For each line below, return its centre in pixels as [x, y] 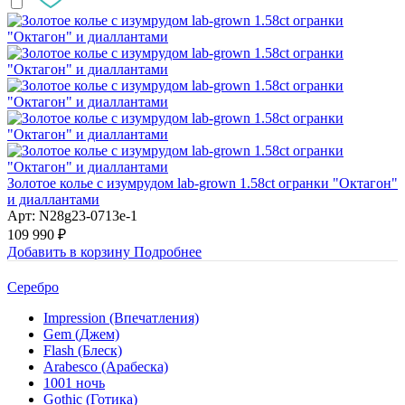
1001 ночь [74, 383]
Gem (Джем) [81, 334]
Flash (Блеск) [83, 351]
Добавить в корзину [71, 252]
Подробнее [168, 252]
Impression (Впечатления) [121, 318]
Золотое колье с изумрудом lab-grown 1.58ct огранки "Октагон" [202, 184]
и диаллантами [53, 200]
